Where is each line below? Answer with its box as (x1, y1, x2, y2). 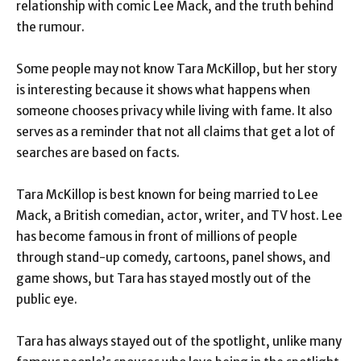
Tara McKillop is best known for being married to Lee (16, 187, 318, 203)
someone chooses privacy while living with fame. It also (16, 103, 332, 119)
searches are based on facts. (16, 145, 180, 161)
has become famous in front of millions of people (16, 229, 297, 245)
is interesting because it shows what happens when (16, 82, 310, 98)
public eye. (16, 292, 77, 308)
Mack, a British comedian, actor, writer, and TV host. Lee (16, 208, 342, 224)
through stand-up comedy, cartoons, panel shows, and (16, 250, 330, 266)
